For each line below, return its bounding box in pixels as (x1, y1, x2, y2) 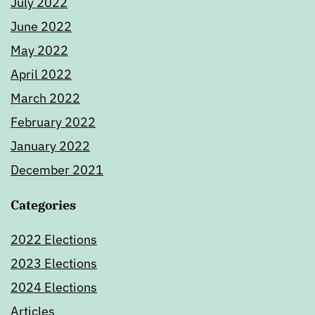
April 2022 (11, 66, 72, 83)
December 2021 (11, 162, 103, 179)
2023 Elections (11, 255, 97, 272)
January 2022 (11, 138, 90, 155)
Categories (11, 197, 76, 214)
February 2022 (11, 114, 96, 131)
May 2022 (11, 42, 68, 59)
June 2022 (11, 18, 72, 35)
